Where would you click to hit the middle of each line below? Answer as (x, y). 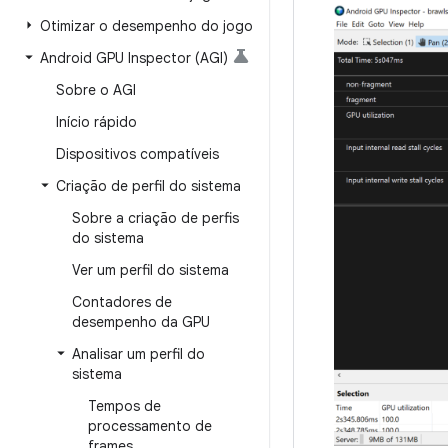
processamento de (150, 426)
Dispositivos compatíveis (137, 154)
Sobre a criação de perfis (155, 218)
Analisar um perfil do (138, 354)
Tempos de (124, 406)
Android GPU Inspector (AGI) (134, 58)
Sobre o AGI (96, 90)
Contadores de (122, 302)
